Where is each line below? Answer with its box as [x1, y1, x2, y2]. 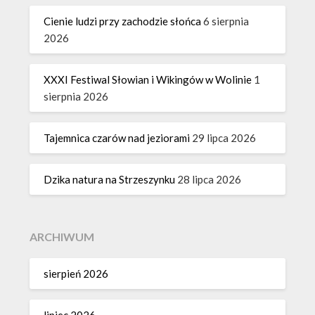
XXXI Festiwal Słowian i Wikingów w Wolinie [44, 73, 252, 86]
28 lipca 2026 [177, 173, 242, 186]
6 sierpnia [203, 15, 250, 27]
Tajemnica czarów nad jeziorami [44, 131, 191, 144]
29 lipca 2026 [192, 131, 257, 144]
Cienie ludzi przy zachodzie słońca [44, 15, 202, 27]
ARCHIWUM [30, 229, 95, 243]
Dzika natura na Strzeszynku [44, 173, 176, 186]
